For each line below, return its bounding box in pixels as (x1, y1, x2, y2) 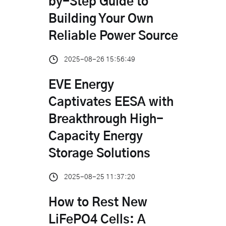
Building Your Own (48, 13, 153, 25)
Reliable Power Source (48, 30, 178, 42)
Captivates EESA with (48, 96, 174, 108)
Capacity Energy (48, 130, 143, 143)
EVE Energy (48, 79, 114, 91)
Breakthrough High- (48, 113, 163, 126)
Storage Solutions (48, 147, 150, 160)
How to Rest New (48, 196, 147, 209)
